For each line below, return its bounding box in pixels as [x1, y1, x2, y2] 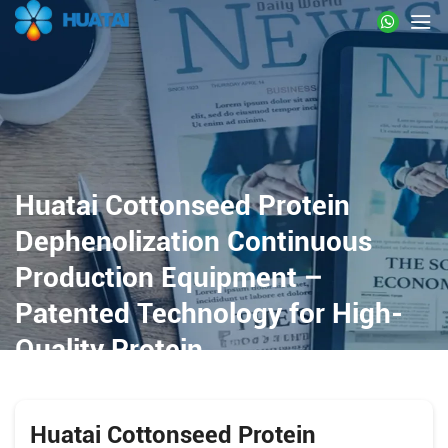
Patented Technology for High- [15, 297, 403, 331]
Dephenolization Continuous [15, 225, 372, 259]
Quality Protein [15, 333, 203, 367]
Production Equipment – [15, 261, 323, 295]
